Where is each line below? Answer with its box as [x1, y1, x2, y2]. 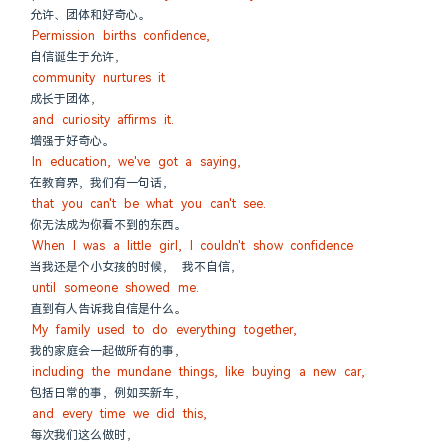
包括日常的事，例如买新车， [30, 385, 186, 401]
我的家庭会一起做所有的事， [30, 343, 186, 359]
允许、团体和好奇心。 [30, 7, 150, 23]
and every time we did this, [32, 406, 207, 422]
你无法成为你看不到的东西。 [30, 217, 186, 233]
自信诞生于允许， [30, 49, 126, 65]
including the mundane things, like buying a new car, [32, 364, 365, 380]
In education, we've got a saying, [32, 154, 241, 170]
